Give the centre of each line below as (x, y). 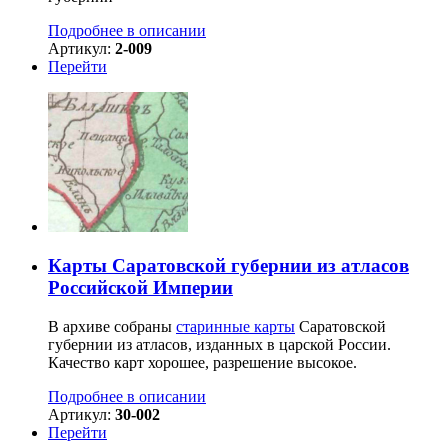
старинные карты (235, 326)
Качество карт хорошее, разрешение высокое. (202, 362)
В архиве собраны (112, 326)
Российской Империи (140, 287)
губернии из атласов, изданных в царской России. (219, 344)
